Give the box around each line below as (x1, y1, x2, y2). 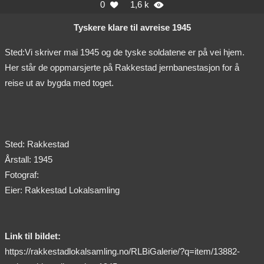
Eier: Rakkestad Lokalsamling (5, 185, 120, 196)
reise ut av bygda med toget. (5, 78, 114, 88)
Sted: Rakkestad (5, 139, 69, 150)
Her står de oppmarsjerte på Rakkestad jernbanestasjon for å (5, 62, 239, 73)
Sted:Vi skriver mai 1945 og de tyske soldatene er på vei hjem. (5, 47, 245, 58)
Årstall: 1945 (5, 154, 52, 165)
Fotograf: (5, 170, 39, 180)
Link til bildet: (5, 231, 61, 242)
